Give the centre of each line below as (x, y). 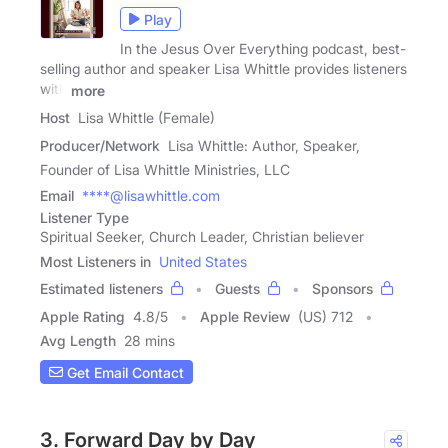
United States (203, 262)
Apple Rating (82, 317)
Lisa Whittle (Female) (146, 118)
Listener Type (84, 218)
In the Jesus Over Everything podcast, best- (263, 49)
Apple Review (245, 317)
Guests (237, 289)
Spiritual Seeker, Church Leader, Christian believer (202, 237)
